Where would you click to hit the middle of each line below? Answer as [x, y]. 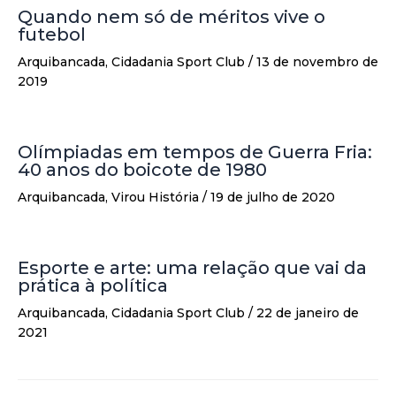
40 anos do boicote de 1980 [142, 169]
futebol [52, 34]
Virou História [155, 197]
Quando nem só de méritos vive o [171, 16]
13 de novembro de [317, 61]
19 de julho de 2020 [273, 197]
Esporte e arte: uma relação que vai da [192, 267]
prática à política [93, 285]
